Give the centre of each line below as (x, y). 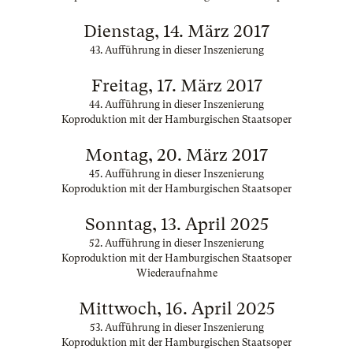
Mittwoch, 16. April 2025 (176, 308)
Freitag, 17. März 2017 (176, 85)
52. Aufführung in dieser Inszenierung (176, 243)
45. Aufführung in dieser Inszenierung (176, 174)
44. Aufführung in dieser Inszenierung (176, 104)
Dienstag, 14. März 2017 (176, 31)
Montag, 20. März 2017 (176, 155)
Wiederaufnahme (176, 273)
